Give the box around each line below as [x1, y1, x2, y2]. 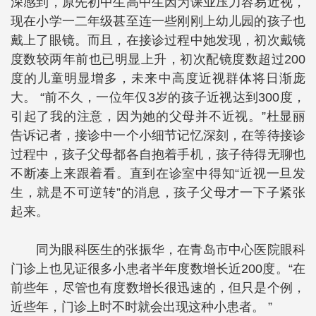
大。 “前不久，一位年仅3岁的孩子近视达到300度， [11, 90, 305, 104]
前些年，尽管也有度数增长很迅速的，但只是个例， [11, 281, 305, 295]
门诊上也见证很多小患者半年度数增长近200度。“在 [11, 262, 305, 276]
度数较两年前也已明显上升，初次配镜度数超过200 [11, 52, 305, 66]
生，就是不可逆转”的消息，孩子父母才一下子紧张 [11, 186, 305, 200]
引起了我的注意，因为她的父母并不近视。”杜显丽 [11, 109, 305, 123]
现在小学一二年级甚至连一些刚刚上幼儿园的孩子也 [11, 14, 305, 28]
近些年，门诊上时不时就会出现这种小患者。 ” [11, 300, 272, 314]
